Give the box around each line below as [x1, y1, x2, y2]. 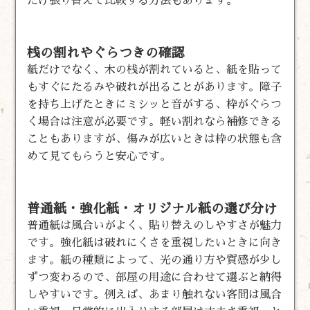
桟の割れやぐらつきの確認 [27, 46, 185, 60]
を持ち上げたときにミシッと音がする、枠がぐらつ [27, 98, 282, 110]
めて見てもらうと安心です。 [27, 150, 172, 162]
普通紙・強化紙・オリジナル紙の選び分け [27, 201, 277, 215]
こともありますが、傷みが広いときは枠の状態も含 [27, 133, 282, 145]
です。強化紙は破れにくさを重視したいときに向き [27, 237, 282, 248]
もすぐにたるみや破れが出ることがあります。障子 [27, 81, 282, 93]
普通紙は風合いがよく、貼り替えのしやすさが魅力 [27, 219, 282, 231]
